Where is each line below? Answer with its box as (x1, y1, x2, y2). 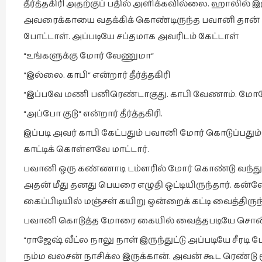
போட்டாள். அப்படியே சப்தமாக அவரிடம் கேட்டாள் (23, 30, 239, 43)
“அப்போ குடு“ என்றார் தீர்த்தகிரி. (23, 107, 163, 120)
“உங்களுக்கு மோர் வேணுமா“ (23, 49, 154, 63)
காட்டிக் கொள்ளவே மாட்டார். (23, 143, 149, 156)
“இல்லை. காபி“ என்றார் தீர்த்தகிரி (23, 68, 170, 82)
